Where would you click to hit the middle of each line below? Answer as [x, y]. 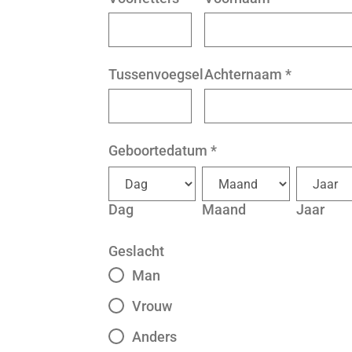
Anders [154, 337]
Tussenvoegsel [156, 74]
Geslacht [136, 251]
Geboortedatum [158, 150]
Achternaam [243, 74]
